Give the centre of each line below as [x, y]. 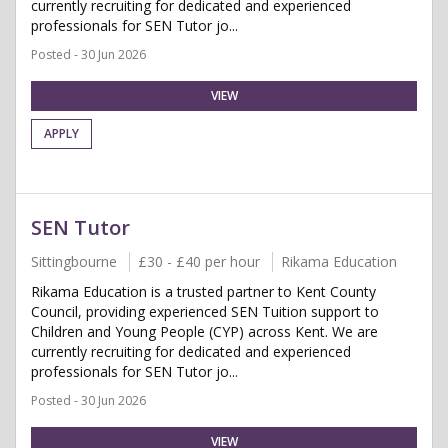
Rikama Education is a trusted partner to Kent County [203, 291]
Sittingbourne [74, 261]
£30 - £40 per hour [199, 261]
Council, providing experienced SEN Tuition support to [205, 311]
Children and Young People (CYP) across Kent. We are [204, 331]
